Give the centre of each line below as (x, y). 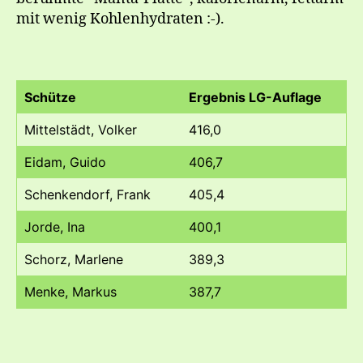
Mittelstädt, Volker (81, 129)
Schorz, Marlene (74, 259)
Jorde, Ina (55, 226)
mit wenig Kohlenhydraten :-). (120, 19)
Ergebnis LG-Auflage (255, 97)
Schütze (50, 97)
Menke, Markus (70, 291)
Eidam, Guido (65, 162)
